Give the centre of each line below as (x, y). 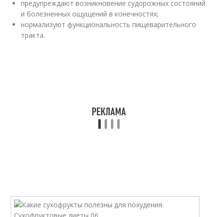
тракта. (33, 35)
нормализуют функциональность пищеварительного (109, 24)
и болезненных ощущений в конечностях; (90, 14)
